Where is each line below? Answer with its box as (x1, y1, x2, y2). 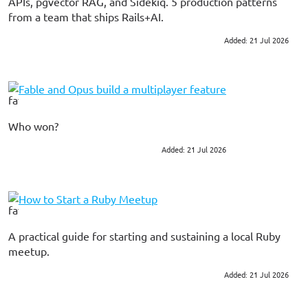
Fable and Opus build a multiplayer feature (19, 82, 226, 96)
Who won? (8, 119, 58, 133)
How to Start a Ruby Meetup (19, 191, 157, 206)
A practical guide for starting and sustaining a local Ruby (8, 228, 280, 243)
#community (30, 269, 60, 280)
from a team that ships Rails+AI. (8, 9, 164, 23)
